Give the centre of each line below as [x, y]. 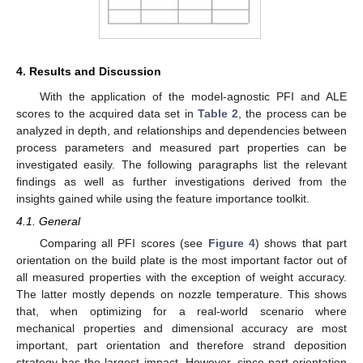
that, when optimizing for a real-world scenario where [181, 312]
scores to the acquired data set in [107, 113]
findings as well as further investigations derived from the [181, 181]
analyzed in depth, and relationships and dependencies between [181, 130]
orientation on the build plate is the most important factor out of [181, 261]
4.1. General [48, 222]
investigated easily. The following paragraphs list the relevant [181, 164]
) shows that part [301, 243]
